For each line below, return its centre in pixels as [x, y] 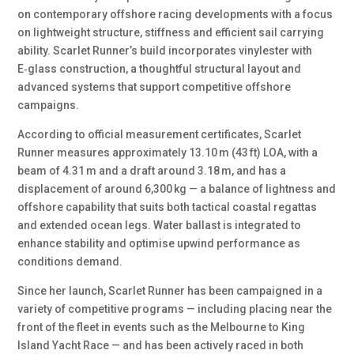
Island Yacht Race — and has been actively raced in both [161, 345]
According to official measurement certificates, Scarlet [160, 134]
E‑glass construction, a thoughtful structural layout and [160, 68]
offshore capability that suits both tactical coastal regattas [168, 207]
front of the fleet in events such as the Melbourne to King [162, 327]
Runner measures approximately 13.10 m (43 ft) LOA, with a [168, 152]
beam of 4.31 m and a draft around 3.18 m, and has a [152, 170]
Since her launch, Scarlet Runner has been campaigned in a [170, 290]
